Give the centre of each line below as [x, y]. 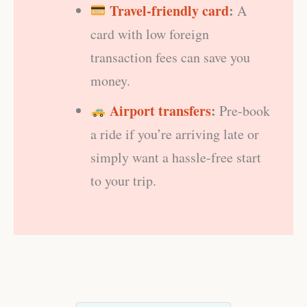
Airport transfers [160, 110]
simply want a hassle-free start [176, 157]
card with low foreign [150, 34]
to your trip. [123, 180]
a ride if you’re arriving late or [175, 134]
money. [110, 80]
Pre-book [243, 110]
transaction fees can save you [170, 57]
